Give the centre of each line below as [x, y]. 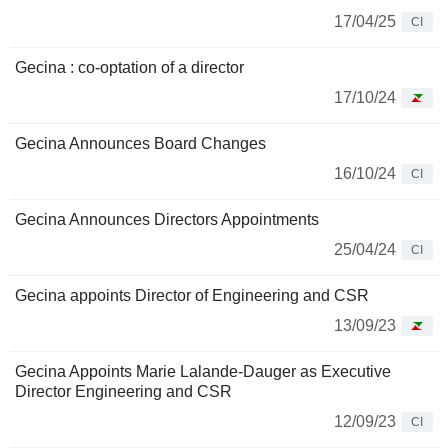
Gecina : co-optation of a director [129, 68]
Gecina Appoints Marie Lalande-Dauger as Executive [203, 372]
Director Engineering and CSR [123, 392]
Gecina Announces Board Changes [140, 144]
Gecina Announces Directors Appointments [167, 220]
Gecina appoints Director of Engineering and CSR [192, 296]
